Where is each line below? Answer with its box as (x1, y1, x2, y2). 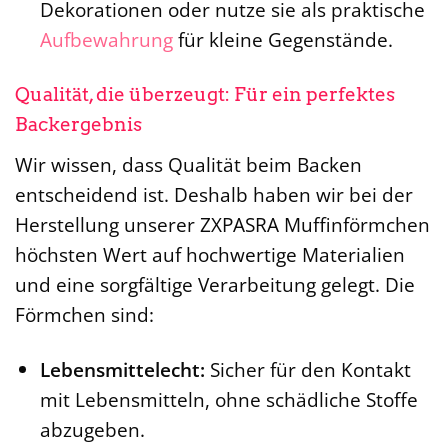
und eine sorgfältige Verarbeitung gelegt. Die (15, 270, 415, 298)
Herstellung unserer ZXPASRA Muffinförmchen (15, 210, 430, 238)
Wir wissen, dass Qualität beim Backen (15, 150, 362, 178)
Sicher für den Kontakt (204, 355, 411, 383)
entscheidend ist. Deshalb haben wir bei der (15, 180, 413, 208)
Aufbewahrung (39, 26, 173, 54)
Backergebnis (15, 113, 142, 136)
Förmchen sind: (15, 300, 154, 328)
